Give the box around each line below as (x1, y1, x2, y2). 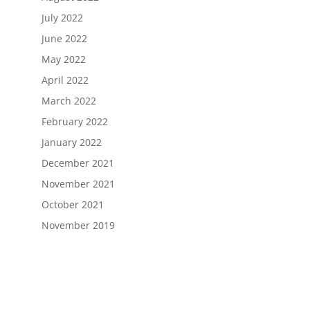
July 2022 (41, 10, 83, 24)
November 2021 (41, 176, 115, 190)
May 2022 (41, 52, 86, 66)
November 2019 (41, 218, 115, 232)
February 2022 (41, 114, 108, 128)
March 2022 (41, 93, 96, 107)
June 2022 (41, 31, 87, 45)
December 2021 (41, 156, 114, 170)
